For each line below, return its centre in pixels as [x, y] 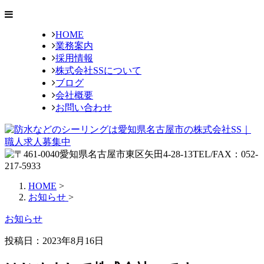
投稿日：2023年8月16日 [54, 241]
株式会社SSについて [98, 70]
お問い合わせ [84, 108]
